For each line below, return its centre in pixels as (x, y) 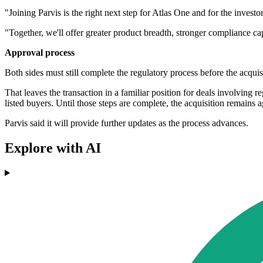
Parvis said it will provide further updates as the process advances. (127, 123)
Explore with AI (53, 148)
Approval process (40, 53)
